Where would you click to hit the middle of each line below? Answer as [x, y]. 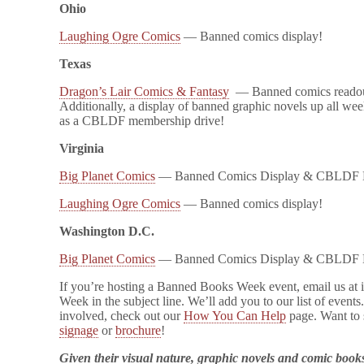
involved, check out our [122, 316]
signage [79, 330]
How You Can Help [235, 316]
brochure [139, 330]
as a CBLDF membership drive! [142, 121]
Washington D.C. [107, 231]
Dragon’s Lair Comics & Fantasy [145, 91]
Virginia [82, 148]
